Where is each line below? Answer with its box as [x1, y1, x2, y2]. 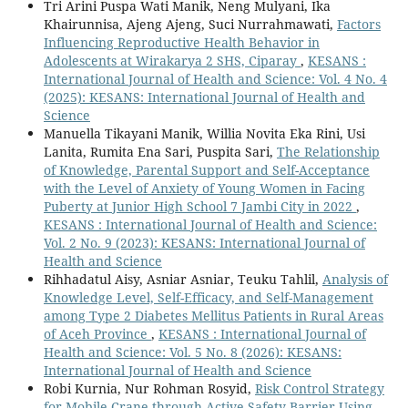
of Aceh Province [43, 324, 151, 342]
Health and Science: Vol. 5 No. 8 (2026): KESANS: [43, 342, 342, 361]
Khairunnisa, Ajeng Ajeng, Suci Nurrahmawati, [43, 15, 337, 33]
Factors [336, 15, 381, 33]
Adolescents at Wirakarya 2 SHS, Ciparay [43, 51, 301, 69]
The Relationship [276, 142, 380, 160]
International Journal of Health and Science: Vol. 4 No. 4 [43, 69, 387, 87]
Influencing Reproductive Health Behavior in [43, 33, 320, 51]
